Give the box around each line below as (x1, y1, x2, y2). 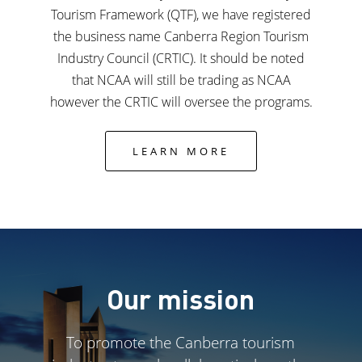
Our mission (107, 281, 255, 316)
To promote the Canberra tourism (66, 332, 296, 354)
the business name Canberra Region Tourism (53, 27, 309, 45)
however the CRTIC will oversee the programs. (49, 92, 313, 111)
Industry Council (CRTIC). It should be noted (57, 48, 305, 67)
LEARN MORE (133, 143, 229, 158)
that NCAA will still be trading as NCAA (71, 70, 291, 89)
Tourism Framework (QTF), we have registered (51, 5, 311, 23)
